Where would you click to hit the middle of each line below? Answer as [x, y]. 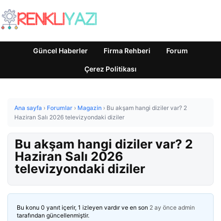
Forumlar [60, 108]
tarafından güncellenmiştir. [53, 215]
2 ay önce [163, 207]
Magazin [90, 108]
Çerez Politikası [110, 69]
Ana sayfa [28, 108]
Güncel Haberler [60, 51]
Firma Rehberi [127, 51]
